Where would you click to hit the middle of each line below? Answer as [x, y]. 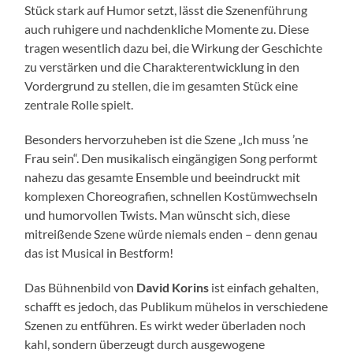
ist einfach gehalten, [264, 287]
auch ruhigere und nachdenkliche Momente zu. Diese [167, 28]
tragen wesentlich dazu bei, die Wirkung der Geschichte [174, 47]
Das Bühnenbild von [81, 287]
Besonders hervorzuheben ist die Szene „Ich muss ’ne [167, 139]
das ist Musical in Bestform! [99, 252]
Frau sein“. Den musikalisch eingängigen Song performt [171, 158]
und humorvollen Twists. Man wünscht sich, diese [158, 214]
